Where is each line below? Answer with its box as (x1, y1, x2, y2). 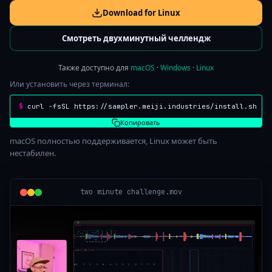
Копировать (120, 118, 160, 127)
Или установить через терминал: (10, 79, 129, 90)
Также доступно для (58, 63, 131, 73)
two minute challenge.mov (80, 187, 182, 197)
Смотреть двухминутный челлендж (61, 33, 211, 44)
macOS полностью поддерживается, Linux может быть (10, 135, 217, 147)
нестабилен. (10, 148, 56, 159)
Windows (160, 63, 191, 73)
